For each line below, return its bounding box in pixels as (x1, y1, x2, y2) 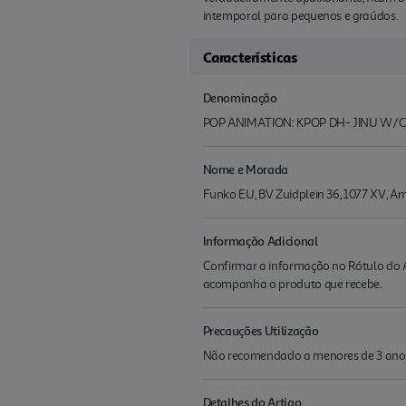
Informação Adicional (202, 233, 318, 249)
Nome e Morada (202, 161, 288, 178)
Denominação (202, 90, 277, 106)
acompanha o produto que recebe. (202, 276, 382, 293)
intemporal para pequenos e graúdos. (202, 8, 399, 24)
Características (202, 48, 297, 67)
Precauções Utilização (202, 323, 319, 339)
